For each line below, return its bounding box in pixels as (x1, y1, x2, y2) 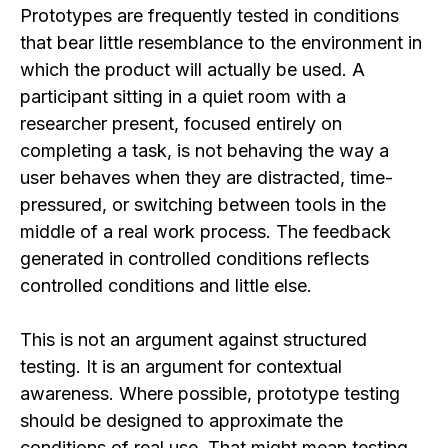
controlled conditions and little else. (20, 274, 312, 296)
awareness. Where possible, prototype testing (20, 382, 400, 404)
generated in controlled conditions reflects (20, 247, 369, 269)
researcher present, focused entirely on (20, 112, 342, 134)
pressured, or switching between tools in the (20, 193, 386, 215)
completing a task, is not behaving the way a (20, 139, 389, 161)
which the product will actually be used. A (20, 58, 365, 80)
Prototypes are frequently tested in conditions (20, 4, 399, 26)
